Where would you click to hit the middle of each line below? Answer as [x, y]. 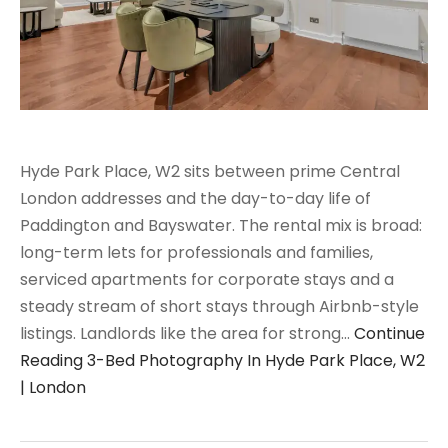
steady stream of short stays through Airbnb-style [219, 306]
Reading [51, 360]
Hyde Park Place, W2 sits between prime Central [210, 171]
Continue [389, 333]
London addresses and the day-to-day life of [195, 198]
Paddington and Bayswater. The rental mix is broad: [221, 225]
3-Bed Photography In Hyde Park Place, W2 [254, 360]
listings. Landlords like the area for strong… [187, 333]
